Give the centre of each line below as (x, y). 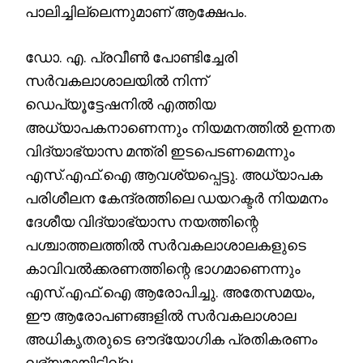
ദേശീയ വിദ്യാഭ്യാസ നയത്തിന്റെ (142, 221)
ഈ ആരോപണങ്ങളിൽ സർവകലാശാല (161, 315)
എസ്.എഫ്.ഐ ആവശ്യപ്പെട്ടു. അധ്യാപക (174, 174)
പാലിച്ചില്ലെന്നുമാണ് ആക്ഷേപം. (137, 11)
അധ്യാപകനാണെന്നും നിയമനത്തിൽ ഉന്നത (180, 127)
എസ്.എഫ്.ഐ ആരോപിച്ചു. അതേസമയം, (170, 292)
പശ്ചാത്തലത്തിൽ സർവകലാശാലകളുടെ (166, 245)
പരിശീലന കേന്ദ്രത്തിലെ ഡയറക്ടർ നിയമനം (177, 198)
